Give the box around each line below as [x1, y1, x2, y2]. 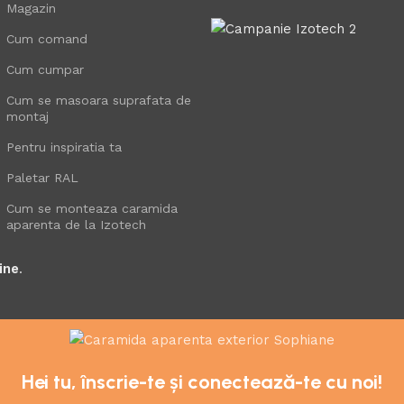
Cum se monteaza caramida [5, 200, 178, 216]
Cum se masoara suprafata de [5, 92, 191, 107]
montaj [5, 108, 49, 124]
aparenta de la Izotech [5, 216, 146, 232]
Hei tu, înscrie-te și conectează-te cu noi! [22, 370, 382, 394]
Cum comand [5, 31, 87, 46]
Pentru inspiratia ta [5, 139, 122, 154]
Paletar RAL [5, 170, 78, 185]
